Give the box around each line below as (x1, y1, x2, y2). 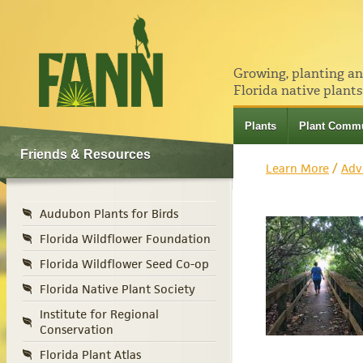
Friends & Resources (20, 147, 151, 162)
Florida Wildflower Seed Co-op (40, 256, 209, 272)
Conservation (40, 322, 113, 338)
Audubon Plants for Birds (40, 206, 178, 222)
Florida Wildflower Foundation (40, 231, 211, 247)
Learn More (266, 160, 329, 177)
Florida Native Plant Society (40, 281, 195, 297)
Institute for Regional (40, 306, 159, 322)
